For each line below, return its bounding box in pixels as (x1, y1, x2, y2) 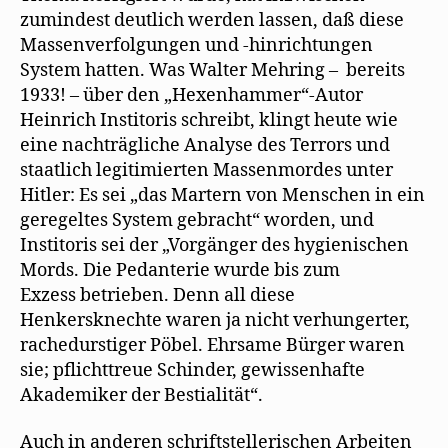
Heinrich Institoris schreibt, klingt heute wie (20, 108, 398, 132)
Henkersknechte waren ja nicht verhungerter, (20, 308, 410, 332)
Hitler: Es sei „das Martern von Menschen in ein (20, 183, 425, 207)
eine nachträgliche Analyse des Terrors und (20, 133, 390, 157)
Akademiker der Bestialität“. (20, 383, 263, 407)
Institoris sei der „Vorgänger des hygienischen (20, 233, 409, 257)
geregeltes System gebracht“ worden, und (20, 208, 374, 232)
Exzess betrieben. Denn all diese (20, 283, 295, 307)
